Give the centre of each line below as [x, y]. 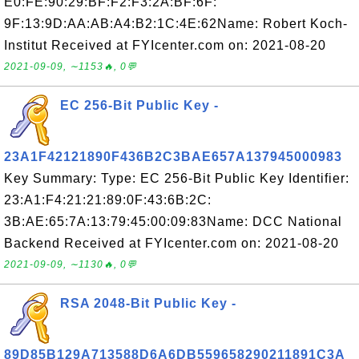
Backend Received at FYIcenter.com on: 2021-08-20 [171, 243]
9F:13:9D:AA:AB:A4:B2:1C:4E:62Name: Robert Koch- [176, 24]
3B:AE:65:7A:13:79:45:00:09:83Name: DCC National [173, 222]
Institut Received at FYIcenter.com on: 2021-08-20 [165, 45]
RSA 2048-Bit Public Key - [148, 303]
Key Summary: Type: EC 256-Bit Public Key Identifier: [177, 178]
